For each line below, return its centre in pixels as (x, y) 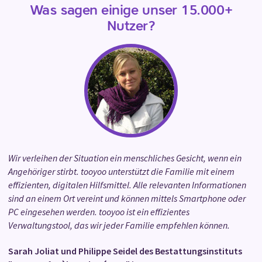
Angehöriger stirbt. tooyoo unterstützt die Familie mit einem (121, 172)
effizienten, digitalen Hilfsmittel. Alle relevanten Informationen (127, 185)
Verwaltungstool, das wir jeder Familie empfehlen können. (119, 225)
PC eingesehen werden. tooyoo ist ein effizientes (99, 212)
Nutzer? (131, 27)
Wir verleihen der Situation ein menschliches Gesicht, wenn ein (125, 158)
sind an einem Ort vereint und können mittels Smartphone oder (127, 199)
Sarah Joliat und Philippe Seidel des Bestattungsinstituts (125, 251)
